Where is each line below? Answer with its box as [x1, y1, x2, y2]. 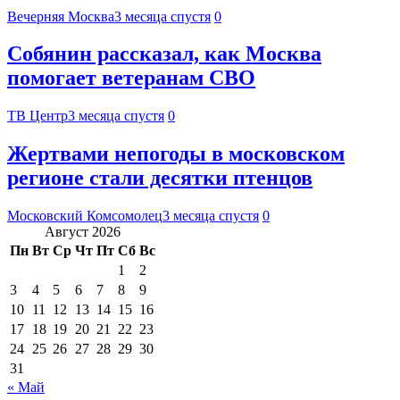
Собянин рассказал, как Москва [7, 42, 321, 66]
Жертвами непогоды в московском [7, 142, 345, 166]
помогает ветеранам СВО [7, 66, 255, 90]
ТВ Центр [7, 108, 68, 124]
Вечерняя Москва [7, 8, 114, 24]
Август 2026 [45, 224, 121, 240]
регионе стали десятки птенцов [7, 166, 312, 190]
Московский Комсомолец [7, 208, 162, 224]
